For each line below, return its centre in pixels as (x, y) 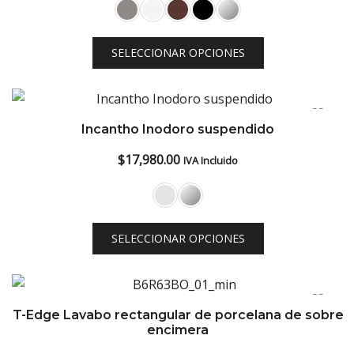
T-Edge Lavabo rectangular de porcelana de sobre (178, 315)
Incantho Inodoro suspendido (178, 129)
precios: (239, 14)
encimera (178, 330)
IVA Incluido (211, 160)
